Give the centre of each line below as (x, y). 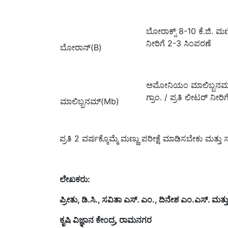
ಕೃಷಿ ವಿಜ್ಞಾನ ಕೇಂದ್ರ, (89, 220)
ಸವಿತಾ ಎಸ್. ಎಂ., (130, 199)
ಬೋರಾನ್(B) (81, 47)
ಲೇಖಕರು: (75, 179)
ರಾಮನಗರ (135, 220)
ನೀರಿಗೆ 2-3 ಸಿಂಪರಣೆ (179, 43)
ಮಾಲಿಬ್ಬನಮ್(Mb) (90, 101)
